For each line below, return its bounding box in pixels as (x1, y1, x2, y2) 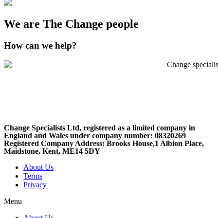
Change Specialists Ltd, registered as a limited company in (4, 123, 195, 132)
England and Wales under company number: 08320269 (4, 131, 186, 140)
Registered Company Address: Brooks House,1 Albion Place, (4, 139, 204, 147)
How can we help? (4, 40, 77, 51)
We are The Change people (4, 18, 139, 31)
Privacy (23, 180, 47, 189)
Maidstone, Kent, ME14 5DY (4, 146, 100, 155)
